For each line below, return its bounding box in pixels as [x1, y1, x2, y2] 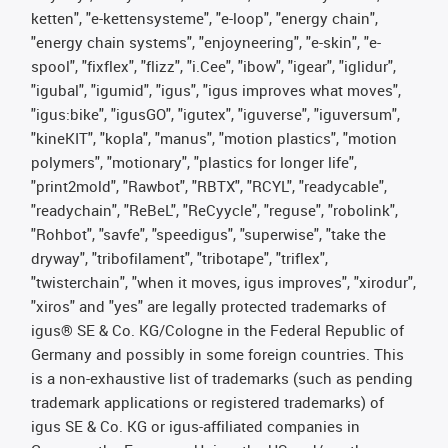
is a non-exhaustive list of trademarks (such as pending [31, 368, 413, 388]
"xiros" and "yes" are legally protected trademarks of [31, 296, 386, 316]
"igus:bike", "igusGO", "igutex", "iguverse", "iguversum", [31, 104, 400, 124]
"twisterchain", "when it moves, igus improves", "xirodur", [31, 272, 416, 292]
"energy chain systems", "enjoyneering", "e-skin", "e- [31, 32, 381, 52]
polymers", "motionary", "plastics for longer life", [31, 152, 357, 172]
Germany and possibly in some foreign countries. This [31, 344, 404, 364]
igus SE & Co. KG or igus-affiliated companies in [31, 416, 360, 436]
